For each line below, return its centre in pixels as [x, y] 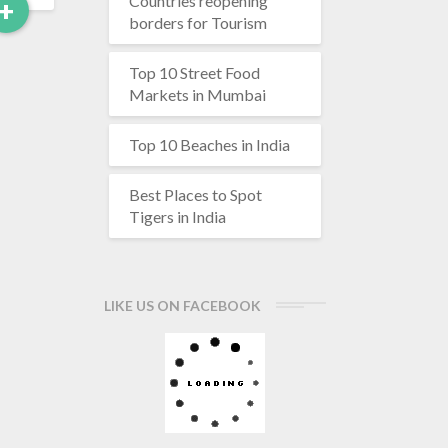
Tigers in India [177, 217]
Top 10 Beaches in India [209, 145]
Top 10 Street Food [194, 73]
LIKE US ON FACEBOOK [182, 306]
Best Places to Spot [195, 195]
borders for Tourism [197, 23]
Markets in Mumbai [197, 95]
